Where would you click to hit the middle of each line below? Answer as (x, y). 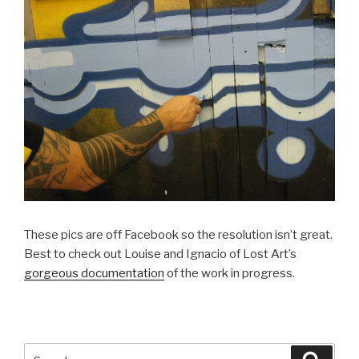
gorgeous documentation (94, 273)
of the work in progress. (230, 273)
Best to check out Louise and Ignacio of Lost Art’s (160, 254)
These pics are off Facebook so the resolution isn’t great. (178, 234)
